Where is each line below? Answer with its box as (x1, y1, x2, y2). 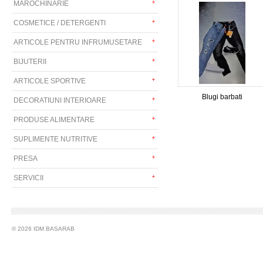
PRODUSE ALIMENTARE (14, 116, 95, 124)
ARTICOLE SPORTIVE (14, 77, 86, 85)
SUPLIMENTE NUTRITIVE (14, 135, 97, 143)
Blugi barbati (201, 93, 242, 101)
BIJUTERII (14, 58, 46, 66)
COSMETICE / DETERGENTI (14, 19, 106, 27)
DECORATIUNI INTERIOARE (14, 96, 106, 104)
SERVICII (14, 174, 43, 182)
